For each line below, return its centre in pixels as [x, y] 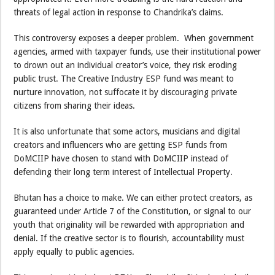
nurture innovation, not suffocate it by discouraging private [126, 92]
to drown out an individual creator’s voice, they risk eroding [126, 65]
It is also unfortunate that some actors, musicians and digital [127, 131]
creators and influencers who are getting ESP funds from [121, 145]
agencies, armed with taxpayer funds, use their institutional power [137, 51]
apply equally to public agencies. [74, 251]
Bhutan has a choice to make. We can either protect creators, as [133, 197]
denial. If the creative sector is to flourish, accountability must [129, 238]
